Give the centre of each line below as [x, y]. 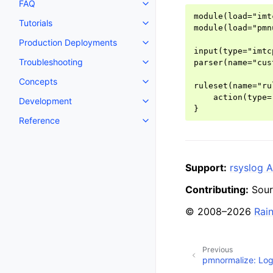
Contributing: [217, 190]
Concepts [38, 81]
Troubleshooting [51, 62]
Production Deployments [68, 42]
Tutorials [36, 23]
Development [45, 101]
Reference [39, 120]
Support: [206, 168]
